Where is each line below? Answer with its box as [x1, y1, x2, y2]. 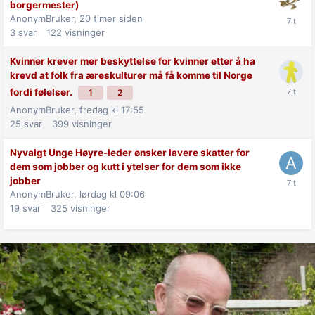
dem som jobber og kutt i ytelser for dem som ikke [10, 160, 241, 172]
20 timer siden [79, 12, 143, 24]
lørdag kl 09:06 [79, 188, 145, 200]
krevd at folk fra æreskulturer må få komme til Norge [10, 69, 252, 81]
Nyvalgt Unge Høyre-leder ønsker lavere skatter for [10, 146, 250, 158]
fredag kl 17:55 [79, 103, 144, 115]
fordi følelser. [10, 86, 75, 98]
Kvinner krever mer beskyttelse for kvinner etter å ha [10, 55, 255, 67]
